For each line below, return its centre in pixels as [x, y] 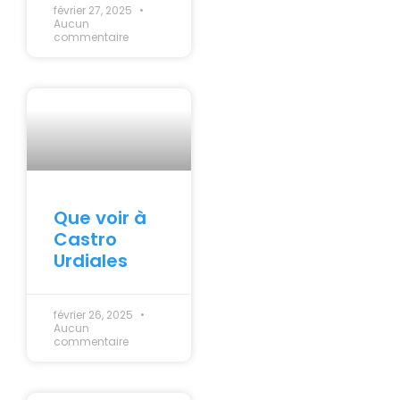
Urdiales [91, 261]
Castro [85, 240]
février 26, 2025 [95, 315]
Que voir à [100, 218]
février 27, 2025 [94, 11]
